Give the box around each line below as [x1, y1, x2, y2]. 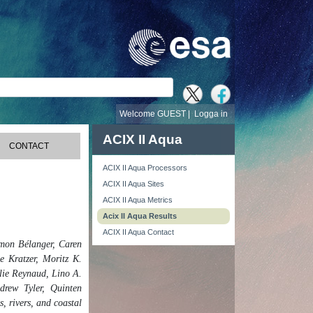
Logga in [194, 109, 228, 119]
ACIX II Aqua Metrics [103, 196, 173, 204]
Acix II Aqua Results [103, 212, 177, 220]
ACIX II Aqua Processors [103, 163, 187, 172]
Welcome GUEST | [119, 109, 194, 119]
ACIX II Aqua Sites [103, 180, 164, 188]
